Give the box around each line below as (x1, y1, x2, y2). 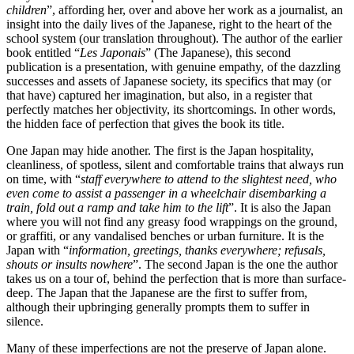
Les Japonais (80, 46, 145, 59)
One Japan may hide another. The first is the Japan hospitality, (6, 144, 314, 157)
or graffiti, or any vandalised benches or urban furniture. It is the (6, 229, 324, 243)
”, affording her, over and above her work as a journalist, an (47, 3, 343, 17)
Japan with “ (6, 243, 69, 257)
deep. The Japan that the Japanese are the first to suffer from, (6, 286, 307, 299)
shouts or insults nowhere (6, 258, 133, 271)
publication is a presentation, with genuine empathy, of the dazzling (6, 60, 341, 73)
